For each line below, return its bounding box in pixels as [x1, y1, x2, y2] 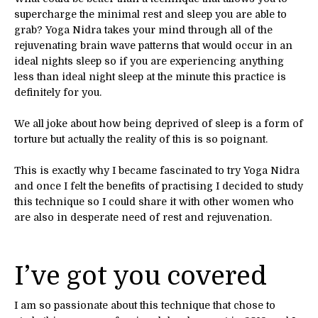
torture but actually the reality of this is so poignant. [14, 133, 268, 145]
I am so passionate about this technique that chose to [14, 299, 275, 311]
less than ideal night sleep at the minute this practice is [14, 70, 286, 82]
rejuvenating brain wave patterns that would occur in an [14, 39, 292, 51]
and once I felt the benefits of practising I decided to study [14, 180, 303, 192]
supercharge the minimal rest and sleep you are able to [14, 8, 287, 20]
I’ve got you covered [14, 261, 267, 291]
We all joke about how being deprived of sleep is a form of [14, 117, 303, 129]
